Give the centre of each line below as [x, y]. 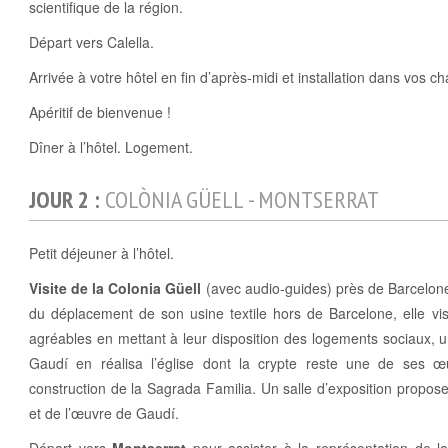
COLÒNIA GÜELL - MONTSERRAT [242, 200]
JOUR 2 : [67, 200]
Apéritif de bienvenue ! [100, 112]
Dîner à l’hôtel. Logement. [111, 147]
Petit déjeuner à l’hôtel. [101, 253]
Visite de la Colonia [97, 288]
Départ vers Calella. [91, 42]
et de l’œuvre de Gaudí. [104, 413]
